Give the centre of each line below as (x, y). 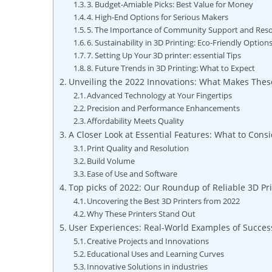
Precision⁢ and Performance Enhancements (164, 108)
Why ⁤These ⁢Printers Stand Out (141, 214)
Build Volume (111, 161)
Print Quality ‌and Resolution (138, 148)
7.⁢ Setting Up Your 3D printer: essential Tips (164, 56)
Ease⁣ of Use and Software (132, 174)
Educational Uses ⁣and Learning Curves (156, 254)
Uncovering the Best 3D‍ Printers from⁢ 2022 (164, 201)
